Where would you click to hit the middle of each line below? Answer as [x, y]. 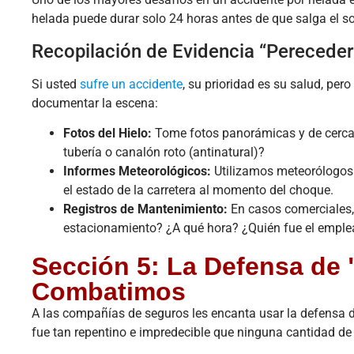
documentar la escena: [95, 103]
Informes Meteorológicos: [137, 171]
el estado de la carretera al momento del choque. [198, 190]
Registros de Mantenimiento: [145, 209]
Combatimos [109, 292]
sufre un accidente [131, 84]
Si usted [56, 84]
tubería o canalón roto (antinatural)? [164, 153]
